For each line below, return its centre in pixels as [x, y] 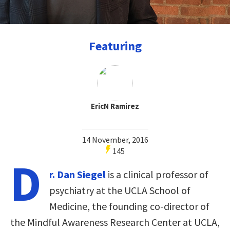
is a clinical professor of [157, 174]
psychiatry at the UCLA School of [120, 190]
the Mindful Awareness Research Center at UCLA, [115, 222]
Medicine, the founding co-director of [129, 206]
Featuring [115, 46]
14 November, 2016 [115, 139]
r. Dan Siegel [78, 174]
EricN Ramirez [115, 106]
